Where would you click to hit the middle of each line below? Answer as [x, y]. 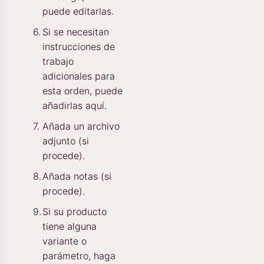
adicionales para [79, 76]
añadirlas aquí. [75, 105]
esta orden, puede [82, 90]
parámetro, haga [79, 255]
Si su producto [75, 211]
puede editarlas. [78, 11]
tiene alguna [70, 226]
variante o [65, 241]
